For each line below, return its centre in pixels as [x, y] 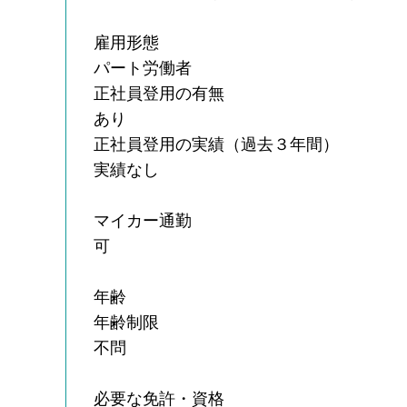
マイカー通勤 [143, 220]
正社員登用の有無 [159, 93]
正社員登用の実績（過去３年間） [217, 144]
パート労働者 [143, 68]
